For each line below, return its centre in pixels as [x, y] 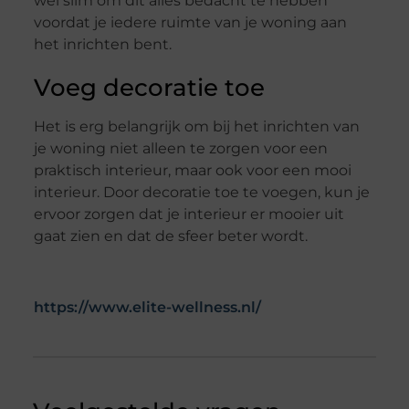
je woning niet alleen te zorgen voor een [180, 149]
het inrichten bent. [104, 45]
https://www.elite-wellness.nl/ [147, 308]
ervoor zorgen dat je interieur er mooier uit [189, 215]
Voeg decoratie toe [149, 88]
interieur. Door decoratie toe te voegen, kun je [201, 193]
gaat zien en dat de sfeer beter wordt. [170, 236]
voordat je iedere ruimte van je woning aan [190, 23]
